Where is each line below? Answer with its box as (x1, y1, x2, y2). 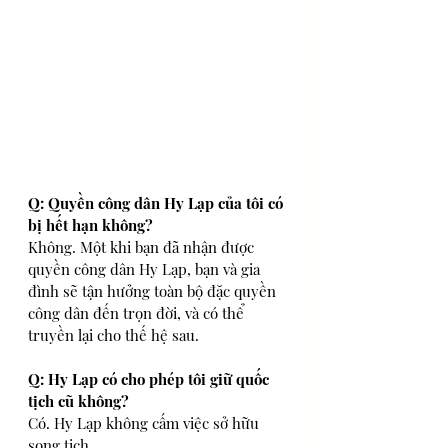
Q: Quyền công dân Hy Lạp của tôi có (28, 193, 287, 214)
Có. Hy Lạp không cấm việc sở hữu (28, 413, 263, 434)
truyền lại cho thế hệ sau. (28, 325, 199, 346)
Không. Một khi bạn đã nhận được (28, 237, 258, 258)
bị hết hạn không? (28, 215, 153, 236)
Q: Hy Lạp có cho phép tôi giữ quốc (28, 369, 273, 390)
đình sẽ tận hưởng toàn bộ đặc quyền (28, 281, 280, 302)
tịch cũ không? (28, 391, 129, 412)
